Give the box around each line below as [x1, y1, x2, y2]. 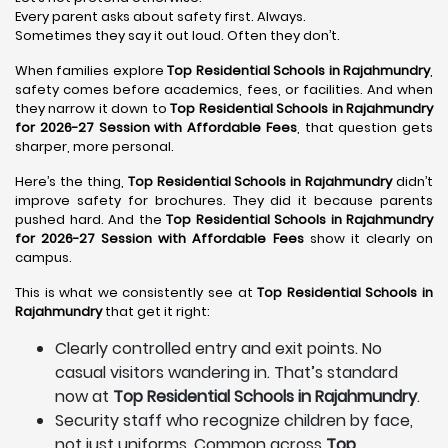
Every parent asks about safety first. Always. [15, 7, 306, 26]
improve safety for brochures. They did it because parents [15, 191, 433, 210]
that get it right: [102, 302, 210, 321]
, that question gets [296, 118, 433, 137]
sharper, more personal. [15, 137, 174, 156]
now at [55, 385, 113, 408]
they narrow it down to [15, 99, 171, 118]
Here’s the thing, [15, 172, 128, 191]
